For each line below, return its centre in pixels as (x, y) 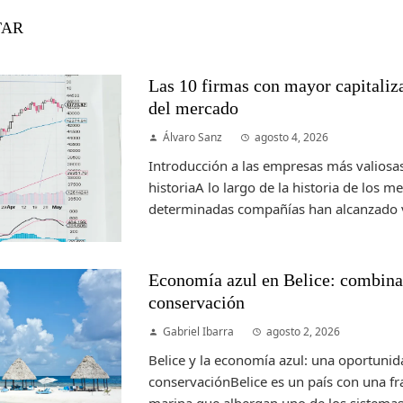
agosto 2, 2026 (304, 331)
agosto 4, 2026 (292, 137)
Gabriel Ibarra (199, 331)
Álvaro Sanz (193, 137)
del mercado (194, 108)
